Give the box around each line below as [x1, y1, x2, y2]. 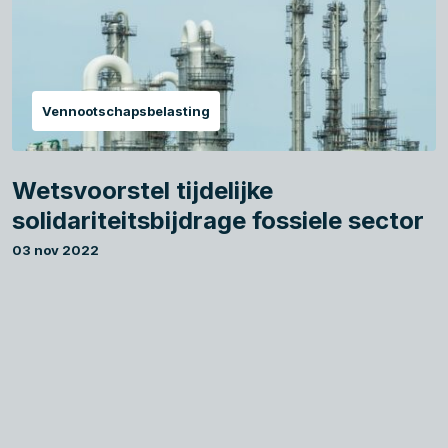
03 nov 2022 [12, 241, 99, 258]
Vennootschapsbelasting [42, 102, 210, 119]
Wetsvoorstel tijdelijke [12, 175, 273, 205]
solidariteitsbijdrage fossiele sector [12, 205, 424, 235]
